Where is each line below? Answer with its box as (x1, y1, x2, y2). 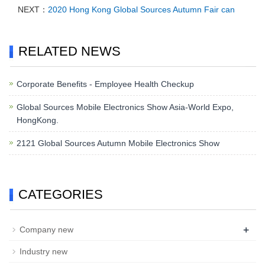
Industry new (20, 247, 67, 257)
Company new (20, 225, 73, 235)
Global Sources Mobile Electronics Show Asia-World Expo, (17, 102, 234, 112)
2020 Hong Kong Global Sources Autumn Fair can (48, 5, 235, 15)
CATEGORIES (18, 187, 103, 202)
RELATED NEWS (18, 44, 121, 59)
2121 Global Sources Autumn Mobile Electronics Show (17, 138, 219, 148)
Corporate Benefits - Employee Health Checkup (17, 79, 194, 89)
